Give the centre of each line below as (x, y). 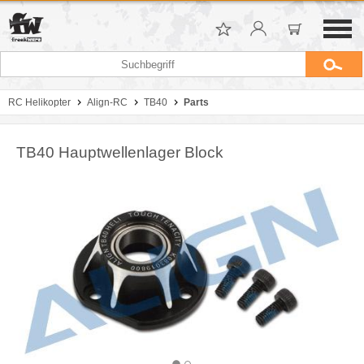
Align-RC (107, 102)
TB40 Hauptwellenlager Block (120, 152)
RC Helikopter (39, 102)
